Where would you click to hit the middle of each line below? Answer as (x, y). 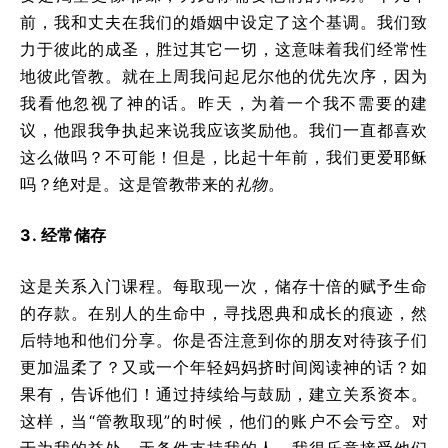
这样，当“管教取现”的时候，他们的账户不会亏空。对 (224, 420)
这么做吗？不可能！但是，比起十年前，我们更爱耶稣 (224, 156)
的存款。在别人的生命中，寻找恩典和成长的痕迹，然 (224, 312)
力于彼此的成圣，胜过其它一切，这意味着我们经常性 (224, 48)
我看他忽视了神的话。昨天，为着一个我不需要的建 (224, 102)
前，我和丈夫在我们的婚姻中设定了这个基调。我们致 (224, 21)
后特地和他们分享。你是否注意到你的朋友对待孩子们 (224, 339)
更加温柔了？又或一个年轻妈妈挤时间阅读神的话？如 (224, 366)
